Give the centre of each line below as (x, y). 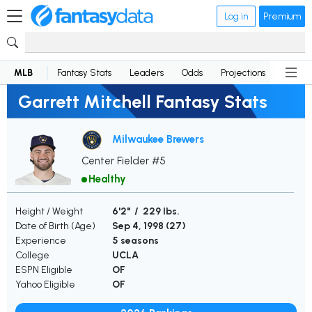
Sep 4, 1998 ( (141, 226)
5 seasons (135, 241)
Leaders (147, 72)
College (32, 256)
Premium (282, 16)
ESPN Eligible (44, 270)
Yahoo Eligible (45, 285)
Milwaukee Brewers (158, 139)
